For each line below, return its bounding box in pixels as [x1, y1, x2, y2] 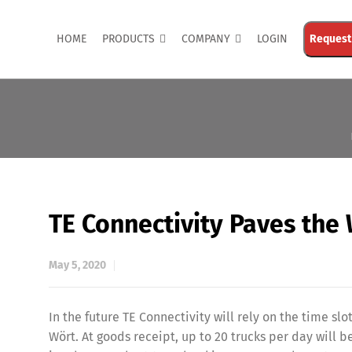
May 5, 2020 [49, 258, 106, 272]
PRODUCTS [102, 32, 155, 46]
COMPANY [181, 32, 230, 46]
